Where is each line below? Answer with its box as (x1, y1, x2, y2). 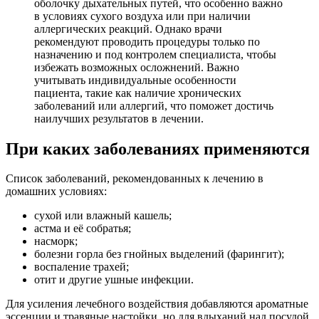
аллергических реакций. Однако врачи (34, 22, 222, 35)
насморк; (34, 235, 78, 248)
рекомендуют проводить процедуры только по (34, 35, 260, 48)
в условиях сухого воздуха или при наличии (34, 9, 251, 22)
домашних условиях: (6, 185, 107, 198)
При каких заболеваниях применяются (6, 139, 310, 158)
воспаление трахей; (34, 261, 129, 273)
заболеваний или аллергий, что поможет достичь (34, 99, 273, 112)
